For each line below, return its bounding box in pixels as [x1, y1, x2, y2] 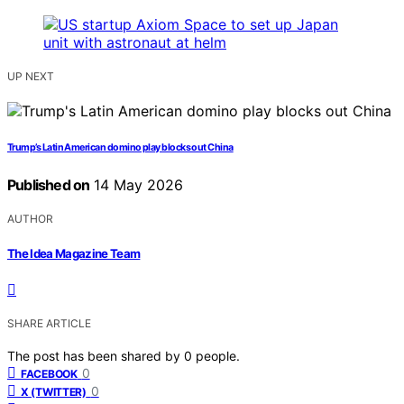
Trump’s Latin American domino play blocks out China [7, 142, 234, 154]
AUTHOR [7, 212, 53, 226]
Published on [7, 176, 90, 195]
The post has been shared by [7, 347, 184, 363]
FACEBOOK [21, 366, 78, 381]
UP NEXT [7, 69, 54, 84]
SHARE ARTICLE [7, 316, 91, 330]
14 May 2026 [89, 176, 184, 195]
